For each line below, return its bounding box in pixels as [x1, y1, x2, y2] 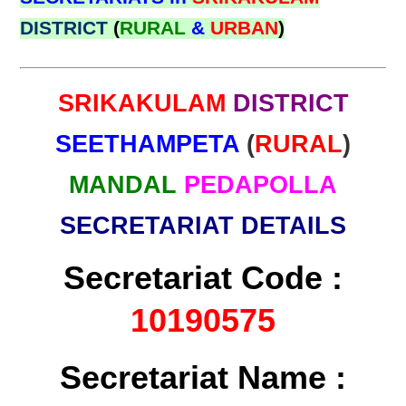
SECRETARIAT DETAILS [60, 212, 346, 239]
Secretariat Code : [63, 259, 343, 296]
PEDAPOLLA [184, 171, 337, 198]
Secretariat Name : [60, 359, 346, 396]
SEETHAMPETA [55, 130, 246, 158]
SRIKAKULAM [57, 90, 233, 117]
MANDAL [69, 171, 177, 198]
